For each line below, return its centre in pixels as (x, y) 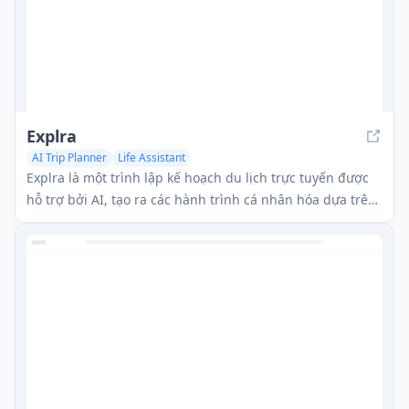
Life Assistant (152, 157)
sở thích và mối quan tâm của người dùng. (157, 221)
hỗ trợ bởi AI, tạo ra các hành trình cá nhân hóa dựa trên (201, 199)
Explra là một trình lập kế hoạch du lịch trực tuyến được (198, 177)
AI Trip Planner (69, 157)
